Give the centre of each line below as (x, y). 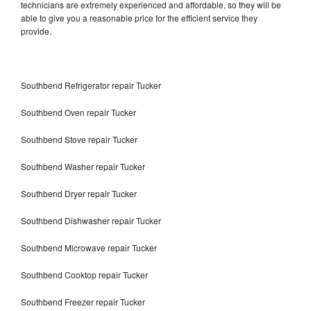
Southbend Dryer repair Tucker (79, 193)
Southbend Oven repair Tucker (78, 112)
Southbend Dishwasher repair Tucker (92, 220)
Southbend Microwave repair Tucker (89, 247)
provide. (37, 31)
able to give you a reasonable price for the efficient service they (139, 17)
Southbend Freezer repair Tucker (84, 301)
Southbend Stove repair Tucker (79, 139)
